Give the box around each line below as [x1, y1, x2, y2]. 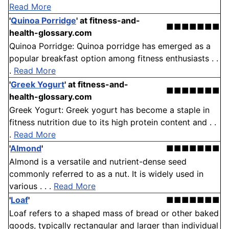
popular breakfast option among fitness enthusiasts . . [9, 53, 218, 64]
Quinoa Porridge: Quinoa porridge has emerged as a [9, 41, 211, 52]
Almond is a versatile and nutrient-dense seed [9, 156, 187, 167]
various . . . [9, 181, 54, 192]
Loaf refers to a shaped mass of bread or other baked [9, 208, 219, 219]
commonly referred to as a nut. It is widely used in [9, 169, 203, 179]
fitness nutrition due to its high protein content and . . [9, 117, 216, 128]
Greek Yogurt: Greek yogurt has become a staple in [9, 105, 210, 116]
